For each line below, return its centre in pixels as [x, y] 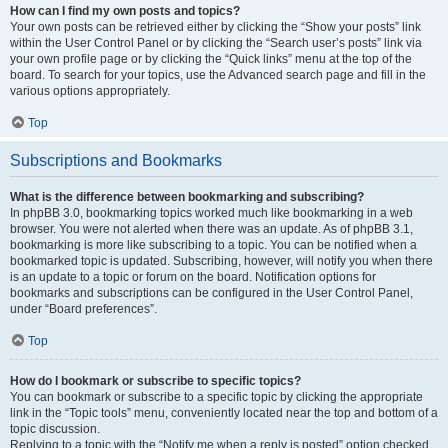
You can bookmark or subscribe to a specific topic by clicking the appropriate [216, 397]
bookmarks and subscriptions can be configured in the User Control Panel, [211, 293]
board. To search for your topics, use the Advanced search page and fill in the [218, 75]
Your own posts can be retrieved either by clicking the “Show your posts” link [215, 27]
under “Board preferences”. [83, 309]
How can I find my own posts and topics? [125, 11]
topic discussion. [55, 429]
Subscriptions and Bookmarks [116, 160]
